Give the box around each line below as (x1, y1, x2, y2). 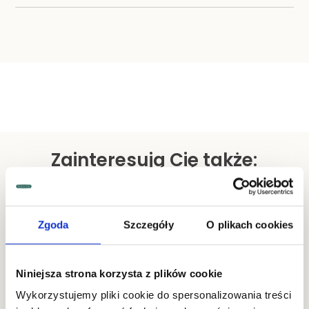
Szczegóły (123, 218, 174, 230)
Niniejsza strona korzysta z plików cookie (16, 267, 223, 279)
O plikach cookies (206, 218, 294, 230)
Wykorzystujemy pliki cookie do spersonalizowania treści (16, 289, 292, 301)
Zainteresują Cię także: (51, 152, 258, 171)
